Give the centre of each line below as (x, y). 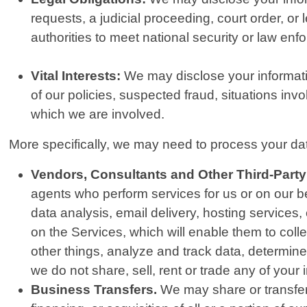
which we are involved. (98, 114)
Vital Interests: (76, 76)
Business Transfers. (94, 290)
